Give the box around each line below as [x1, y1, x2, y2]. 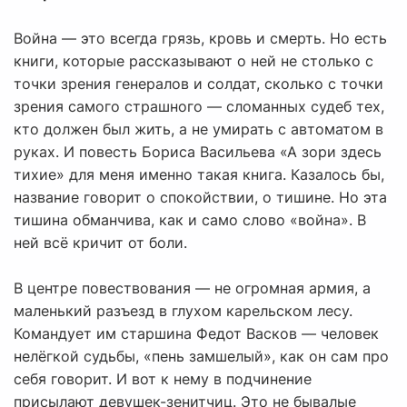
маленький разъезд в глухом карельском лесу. [14, 302, 352, 321]
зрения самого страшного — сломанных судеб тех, [14, 97, 384, 116]
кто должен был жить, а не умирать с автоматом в [14, 120, 383, 139]
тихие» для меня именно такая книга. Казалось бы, [14, 165, 384, 184]
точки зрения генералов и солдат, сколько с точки [14, 74, 383, 94]
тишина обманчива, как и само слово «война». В [14, 211, 366, 230]
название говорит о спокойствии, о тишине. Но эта [14, 188, 387, 207]
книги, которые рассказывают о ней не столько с [14, 52, 373, 71]
